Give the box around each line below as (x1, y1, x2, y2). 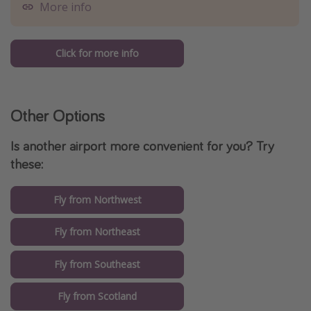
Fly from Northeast (54, 225, 140, 239)
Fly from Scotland (58, 289, 137, 303)
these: (10, 154, 43, 172)
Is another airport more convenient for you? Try (10, 136, 274, 154)
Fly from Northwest (53, 193, 142, 207)
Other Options (10, 104, 105, 126)
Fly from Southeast (54, 257, 140, 271)
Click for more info (56, 46, 139, 60)
